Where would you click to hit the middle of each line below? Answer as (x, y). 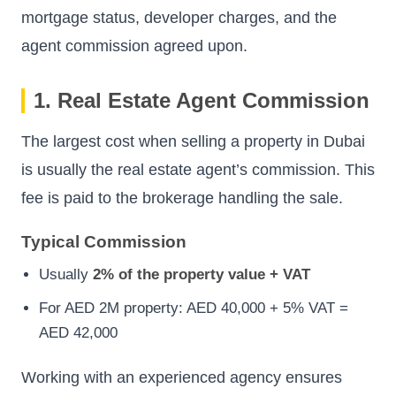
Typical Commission (104, 242)
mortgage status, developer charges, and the (179, 17)
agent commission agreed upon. (134, 46)
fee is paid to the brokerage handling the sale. (182, 198)
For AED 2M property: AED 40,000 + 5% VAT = (194, 308)
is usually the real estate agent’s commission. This (198, 169)
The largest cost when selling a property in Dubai (193, 141)
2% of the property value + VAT (202, 275)
